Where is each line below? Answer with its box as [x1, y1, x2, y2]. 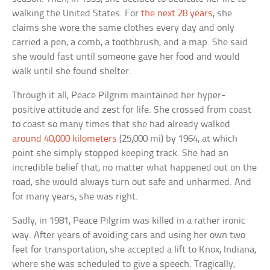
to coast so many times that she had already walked [12, 119, 231, 130]
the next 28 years [141, 8, 213, 19]
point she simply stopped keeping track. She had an [12, 148, 229, 159]
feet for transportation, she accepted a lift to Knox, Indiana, [12, 244, 257, 255]
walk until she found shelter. [12, 66, 132, 77]
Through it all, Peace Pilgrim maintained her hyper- [12, 90, 226, 101]
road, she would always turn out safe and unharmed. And [12, 177, 252, 187]
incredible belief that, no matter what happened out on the [12, 162, 257, 173]
